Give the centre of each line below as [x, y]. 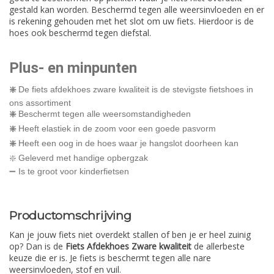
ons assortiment [40, 103]
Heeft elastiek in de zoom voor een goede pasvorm [116, 129]
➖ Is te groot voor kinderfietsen [69, 172]
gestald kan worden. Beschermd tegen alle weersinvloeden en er [137, 10]
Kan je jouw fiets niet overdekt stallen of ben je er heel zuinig [130, 234]
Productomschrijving [70, 216]
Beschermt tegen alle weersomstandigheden [105, 114]
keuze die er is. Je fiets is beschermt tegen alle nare [110, 257]
